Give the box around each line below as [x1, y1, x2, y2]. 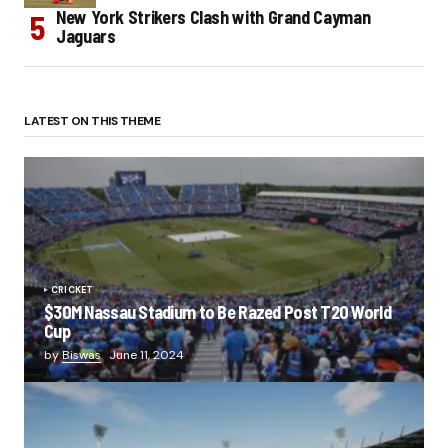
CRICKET [51, 284, 94, 297]
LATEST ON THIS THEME [24, 113, 161, 130]
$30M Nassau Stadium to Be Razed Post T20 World [44, 301, 391, 324]
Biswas [62, 347, 101, 364]
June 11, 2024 [109, 347, 184, 364]
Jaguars [56, 25, 116, 48]
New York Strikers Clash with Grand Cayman [56, 6, 371, 29]
